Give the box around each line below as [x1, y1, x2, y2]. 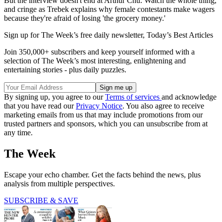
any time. [4, 128, 33, 137]
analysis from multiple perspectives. [4, 179, 115, 188]
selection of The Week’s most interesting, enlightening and [4, 56, 186, 65]
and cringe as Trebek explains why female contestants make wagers [4, 4, 215, 13]
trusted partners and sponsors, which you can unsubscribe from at [4, 119, 208, 128]
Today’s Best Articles [147, 30, 213, 39]
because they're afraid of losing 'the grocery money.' [4, 13, 166, 22]
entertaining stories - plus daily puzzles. [4, 65, 126, 74]
